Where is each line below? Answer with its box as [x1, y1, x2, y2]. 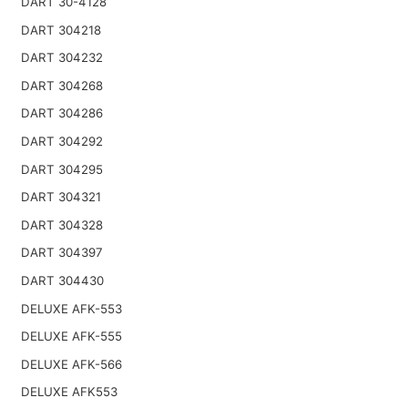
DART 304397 [20, 245, 103, 260]
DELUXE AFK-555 [20, 329, 122, 344]
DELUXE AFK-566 [20, 356, 122, 372]
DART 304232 [20, 50, 103, 66]
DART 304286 [20, 106, 103, 121]
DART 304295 [20, 161, 103, 177]
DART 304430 [20, 273, 104, 289]
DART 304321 [20, 189, 101, 205]
